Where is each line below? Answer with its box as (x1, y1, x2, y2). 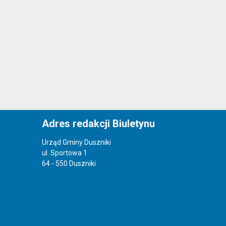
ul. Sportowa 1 (41, 149, 87, 157)
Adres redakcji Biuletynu (41, 118, 155, 130)
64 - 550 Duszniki (41, 159, 96, 168)
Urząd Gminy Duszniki (41, 138, 111, 147)
